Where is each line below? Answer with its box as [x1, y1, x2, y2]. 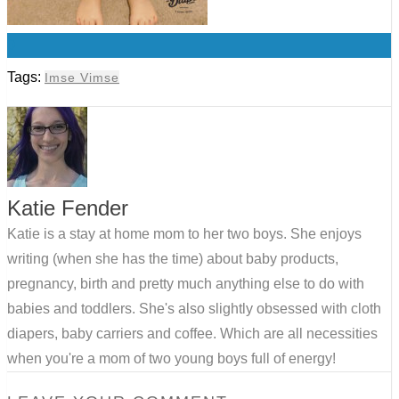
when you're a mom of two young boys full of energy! [7, 351, 336, 367]
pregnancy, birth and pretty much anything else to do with [7, 276, 364, 292]
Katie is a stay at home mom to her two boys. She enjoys [7, 226, 362, 242]
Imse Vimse [45, 70, 119, 85]
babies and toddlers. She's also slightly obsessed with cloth [7, 301, 381, 317]
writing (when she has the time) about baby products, [7, 251, 338, 267]
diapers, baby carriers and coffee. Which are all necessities [7, 326, 378, 342]
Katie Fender [7, 196, 128, 221]
